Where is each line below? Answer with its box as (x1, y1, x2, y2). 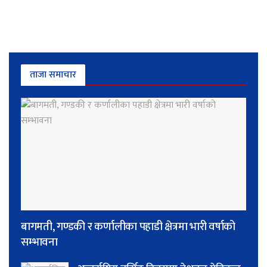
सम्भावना (21, 232, 58, 252)
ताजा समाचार (30, 66, 76, 83)
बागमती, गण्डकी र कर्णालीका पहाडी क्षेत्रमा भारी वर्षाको (21, 217, 236, 236)
